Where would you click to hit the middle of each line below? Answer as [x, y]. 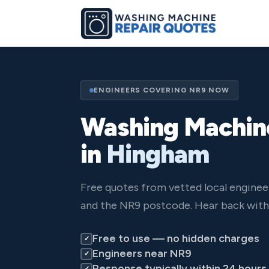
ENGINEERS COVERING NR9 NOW [162, 90]
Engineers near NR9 [142, 253]
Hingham [158, 154]
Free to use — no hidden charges [176, 238]
